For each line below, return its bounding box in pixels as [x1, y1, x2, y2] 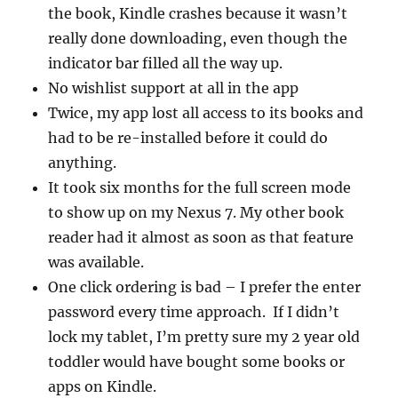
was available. [48, 253, 145, 272]
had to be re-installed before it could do [48, 129, 329, 147]
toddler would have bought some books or [48, 353, 346, 371]
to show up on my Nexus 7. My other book [48, 203, 345, 222]
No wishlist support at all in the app [48, 79, 299, 98]
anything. [48, 154, 117, 172]
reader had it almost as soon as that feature [48, 228, 354, 247]
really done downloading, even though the [48, 29, 348, 48]
